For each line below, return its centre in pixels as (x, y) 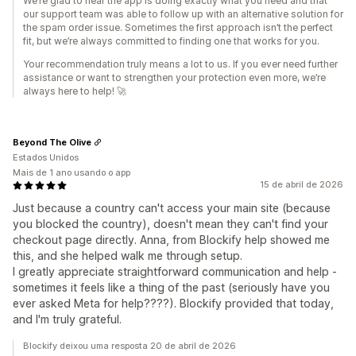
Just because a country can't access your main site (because (172, 208)
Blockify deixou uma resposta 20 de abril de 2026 (130, 346)
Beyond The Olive (52, 142)
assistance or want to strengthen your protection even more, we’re (174, 77)
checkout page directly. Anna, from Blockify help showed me (171, 240)
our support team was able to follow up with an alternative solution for (183, 14)
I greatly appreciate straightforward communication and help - (175, 271)
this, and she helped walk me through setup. (128, 255)
